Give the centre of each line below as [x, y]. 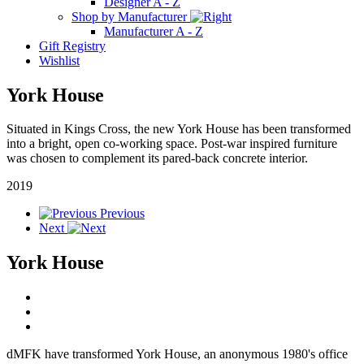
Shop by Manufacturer [131, 16]
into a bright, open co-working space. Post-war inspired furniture [172, 144]
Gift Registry [72, 45]
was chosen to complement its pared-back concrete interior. [157, 158]
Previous [122, 214]
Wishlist [59, 60]
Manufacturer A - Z [154, 31]
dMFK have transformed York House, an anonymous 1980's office [177, 354]
